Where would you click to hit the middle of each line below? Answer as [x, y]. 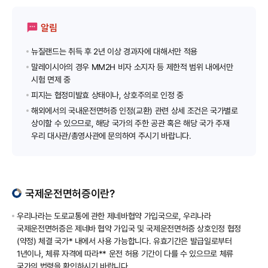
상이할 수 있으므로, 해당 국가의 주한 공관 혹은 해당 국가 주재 [130, 123]
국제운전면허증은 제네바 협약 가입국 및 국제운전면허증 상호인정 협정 [129, 228]
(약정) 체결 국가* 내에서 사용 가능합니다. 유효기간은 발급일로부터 [124, 241]
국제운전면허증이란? [70, 193]
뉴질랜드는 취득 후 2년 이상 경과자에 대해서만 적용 [114, 51]
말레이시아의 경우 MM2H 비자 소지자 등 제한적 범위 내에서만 [132, 67]
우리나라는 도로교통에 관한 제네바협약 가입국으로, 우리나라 [114, 216]
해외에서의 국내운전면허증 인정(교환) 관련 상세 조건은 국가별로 [135, 110]
